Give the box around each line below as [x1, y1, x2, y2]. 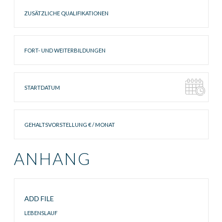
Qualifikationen [13, 10, 65, 19]
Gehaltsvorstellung [13, 111, 77, 119]
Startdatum [13, 73, 53, 82]
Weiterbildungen [13, 59, 69, 67]
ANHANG [13, 149, 91, 168]
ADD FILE [24, 194, 54, 203]
